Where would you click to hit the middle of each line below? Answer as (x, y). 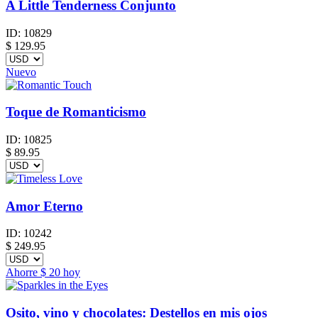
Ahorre (23, 273)
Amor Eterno (44, 206)
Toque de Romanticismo (76, 112)
